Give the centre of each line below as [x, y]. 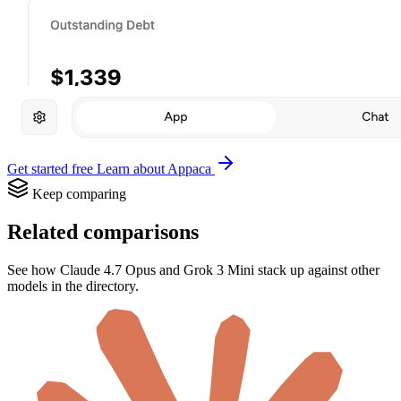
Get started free [52, 168]
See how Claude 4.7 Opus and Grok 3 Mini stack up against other [193, 269]
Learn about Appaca [156, 168]
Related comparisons [103, 231]
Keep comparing [79, 193]
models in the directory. [73, 286]
